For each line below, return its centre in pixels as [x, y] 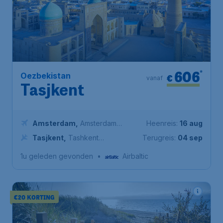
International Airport [64, 148]
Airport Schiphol [58, 134]
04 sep [190, 138]
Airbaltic [135, 156]
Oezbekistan [46, 80]
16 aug [191, 123]
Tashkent [83, 138]
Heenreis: [162, 123]
